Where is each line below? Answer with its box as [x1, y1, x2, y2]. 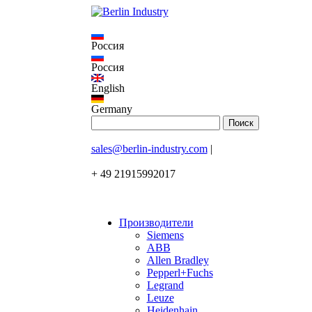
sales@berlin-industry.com [91, 143, 208, 155]
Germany [91, 103, 132, 115]
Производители [118, 217, 194, 228]
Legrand [146, 279, 184, 291]
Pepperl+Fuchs [146, 267, 213, 279]
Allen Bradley [146, 254, 209, 266]
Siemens [146, 229, 184, 241]
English [91, 82, 125, 94]
